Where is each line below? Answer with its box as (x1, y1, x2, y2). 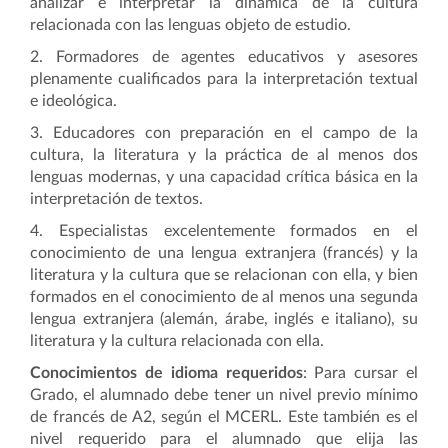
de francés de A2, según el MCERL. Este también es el (30, 409, 418, 425)
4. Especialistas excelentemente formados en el (30, 223, 418, 239)
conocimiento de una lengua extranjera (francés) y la (30, 245, 418, 261)
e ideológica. (30, 93, 117, 109)
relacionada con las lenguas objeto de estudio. (30, 17, 351, 33)
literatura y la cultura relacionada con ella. (30, 333, 324, 349)
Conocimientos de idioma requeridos (30, 365, 303, 381)
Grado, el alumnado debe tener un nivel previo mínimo (30, 387, 418, 403)
